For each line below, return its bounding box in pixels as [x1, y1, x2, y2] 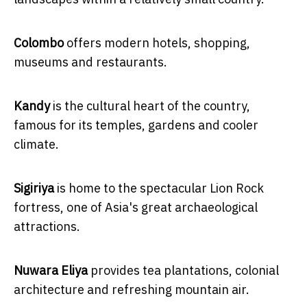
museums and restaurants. [14, 53, 167, 70]
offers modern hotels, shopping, [64, 34, 250, 51]
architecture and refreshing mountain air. [14, 281, 249, 297]
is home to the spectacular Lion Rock [54, 180, 264, 196]
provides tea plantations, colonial [88, 262, 279, 278]
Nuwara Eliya [14, 262, 88, 278]
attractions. [14, 218, 80, 234]
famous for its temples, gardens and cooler [14, 116, 258, 133]
